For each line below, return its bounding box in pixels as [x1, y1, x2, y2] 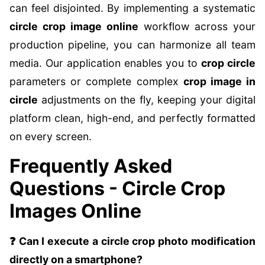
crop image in [183, 75, 256, 88]
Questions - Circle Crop [9, 177, 225, 200]
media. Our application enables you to [9, 57, 201, 69]
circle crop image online [9, 20, 138, 33]
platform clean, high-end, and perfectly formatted [9, 112, 256, 124]
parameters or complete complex [9, 75, 183, 88]
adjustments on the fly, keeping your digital [38, 93, 256, 106]
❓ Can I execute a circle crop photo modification [9, 235, 256, 247]
